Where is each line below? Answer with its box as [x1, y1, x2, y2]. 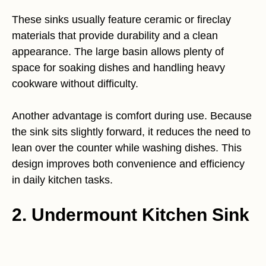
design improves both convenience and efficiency [12, 157, 245, 170]
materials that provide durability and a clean [12, 29, 218, 42]
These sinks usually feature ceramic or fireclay [12, 13, 231, 26]
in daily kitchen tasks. [12, 173, 113, 186]
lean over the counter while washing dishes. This [12, 141, 242, 154]
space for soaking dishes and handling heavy [12, 61, 225, 74]
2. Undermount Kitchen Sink [12, 204, 249, 224]
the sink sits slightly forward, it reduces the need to [12, 125, 251, 138]
